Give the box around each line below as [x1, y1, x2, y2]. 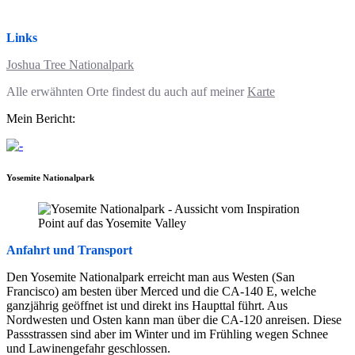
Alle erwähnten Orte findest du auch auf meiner [6, 84, 247, 98]
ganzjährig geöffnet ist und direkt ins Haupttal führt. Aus [6, 298, 288, 312]
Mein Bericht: [6, 111, 75, 125]
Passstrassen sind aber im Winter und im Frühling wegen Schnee [6, 326, 328, 341]
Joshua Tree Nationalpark [6, 57, 134, 71]
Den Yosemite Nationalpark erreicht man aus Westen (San [6, 269, 295, 284]
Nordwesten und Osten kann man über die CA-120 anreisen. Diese [6, 312, 342, 326]
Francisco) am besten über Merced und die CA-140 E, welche [6, 284, 316, 298]
